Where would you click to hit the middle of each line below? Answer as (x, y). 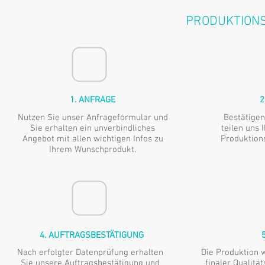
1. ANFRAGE (93, 100)
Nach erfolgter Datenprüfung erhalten (90, 253)
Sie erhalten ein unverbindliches (93, 128)
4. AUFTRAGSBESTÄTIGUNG (91, 235)
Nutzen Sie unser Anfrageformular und (93, 118)
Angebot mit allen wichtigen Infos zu (93, 139)
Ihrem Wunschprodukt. (93, 150)
